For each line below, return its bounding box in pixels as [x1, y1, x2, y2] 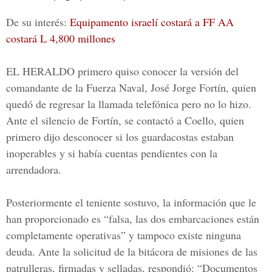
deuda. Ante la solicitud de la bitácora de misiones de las [6, 244, 257, 259]
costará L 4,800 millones [6, 31, 115, 46]
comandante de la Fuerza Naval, [6, 80, 151, 95]
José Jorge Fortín [151, 80, 226, 95]
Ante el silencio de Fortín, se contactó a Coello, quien [6, 113, 244, 127]
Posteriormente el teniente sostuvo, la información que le [6, 195, 256, 209]
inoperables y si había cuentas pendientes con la [6, 146, 217, 160]
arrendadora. [6, 162, 61, 177]
